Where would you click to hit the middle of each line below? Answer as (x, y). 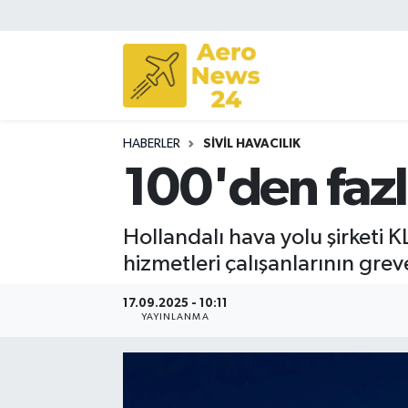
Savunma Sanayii (111, 115)
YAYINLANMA (175, 317)
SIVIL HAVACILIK (251, 143)
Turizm (75, 162)
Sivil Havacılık (100, 69)
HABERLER (151, 143)
